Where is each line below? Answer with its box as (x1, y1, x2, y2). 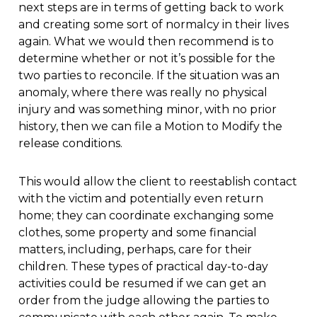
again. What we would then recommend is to (18, 35, 274, 49)
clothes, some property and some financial (18, 226, 257, 240)
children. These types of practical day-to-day (18, 260, 268, 274)
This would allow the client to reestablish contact (18, 175, 297, 189)
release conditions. (18, 137, 122, 151)
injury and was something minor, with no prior (18, 103, 277, 117)
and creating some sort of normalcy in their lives (18, 18, 289, 32)
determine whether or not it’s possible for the (18, 52, 275, 66)
